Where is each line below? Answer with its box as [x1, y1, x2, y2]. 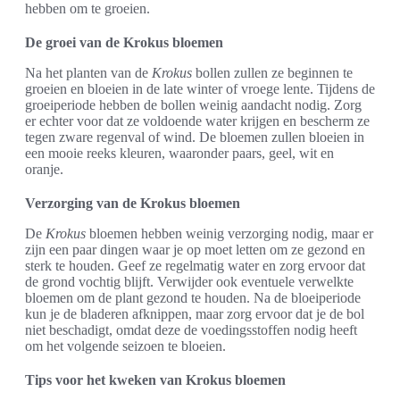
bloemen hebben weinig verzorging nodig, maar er [86, 226, 373, 242]
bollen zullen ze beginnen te [192, 65, 353, 81]
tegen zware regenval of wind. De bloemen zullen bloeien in [25, 129, 364, 146]
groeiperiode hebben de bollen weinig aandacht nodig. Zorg [25, 97, 362, 113]
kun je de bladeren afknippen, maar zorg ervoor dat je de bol [25, 306, 364, 322]
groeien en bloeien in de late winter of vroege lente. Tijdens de [25, 81, 375, 97]
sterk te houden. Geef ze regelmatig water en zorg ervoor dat [25, 258, 365, 274]
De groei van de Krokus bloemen [25, 35, 223, 51]
